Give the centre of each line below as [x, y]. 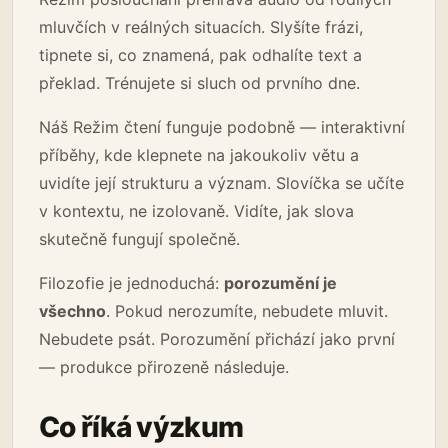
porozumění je [280, 282]
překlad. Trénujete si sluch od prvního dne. [199, 82]
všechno [72, 310]
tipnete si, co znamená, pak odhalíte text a [200, 54]
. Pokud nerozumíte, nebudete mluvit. [247, 310]
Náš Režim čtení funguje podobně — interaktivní [222, 126]
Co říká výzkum [141, 426]
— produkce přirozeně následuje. [164, 366]
